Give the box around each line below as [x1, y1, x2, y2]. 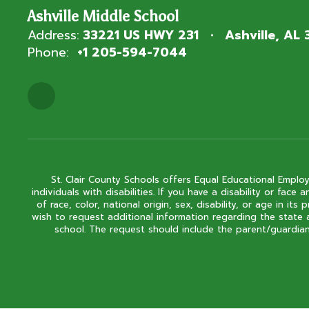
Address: [28, 26, 79, 45]
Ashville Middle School [28, 7, 179, 26]
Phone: [28, 43, 69, 62]
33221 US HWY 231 [83, 26, 199, 45]
